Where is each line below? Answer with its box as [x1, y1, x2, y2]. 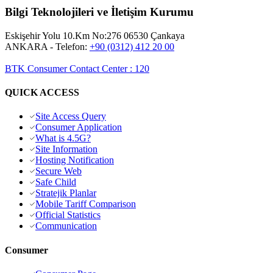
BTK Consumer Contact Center [5, 63, 127, 74]
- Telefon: [48, 41, 90, 52]
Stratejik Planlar [35, 188, 96, 199]
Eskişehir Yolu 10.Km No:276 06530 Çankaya [5, 30, 185, 41]
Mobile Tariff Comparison [35, 199, 136, 210]
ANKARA [5, 41, 48, 52]
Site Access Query [35, 111, 106, 122]
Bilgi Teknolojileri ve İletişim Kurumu [5, 5, 194, 19]
